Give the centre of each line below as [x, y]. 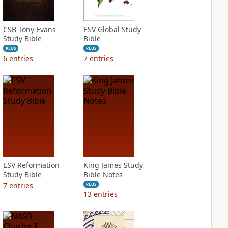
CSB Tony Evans [29, 29]
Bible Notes [103, 174]
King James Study [113, 165]
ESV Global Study [112, 29]
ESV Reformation [31, 165]
